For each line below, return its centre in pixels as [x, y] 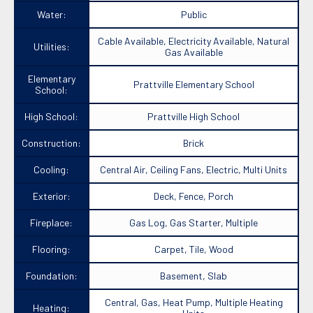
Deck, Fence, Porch [194, 196]
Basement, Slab [194, 276]
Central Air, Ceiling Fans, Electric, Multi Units [194, 170]
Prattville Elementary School [194, 85]
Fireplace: [51, 223]
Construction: [51, 143]
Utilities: [51, 47]
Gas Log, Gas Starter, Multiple [194, 223]
